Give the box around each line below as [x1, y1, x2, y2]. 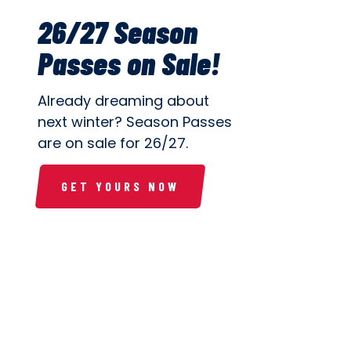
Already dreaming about [38, 91, 209, 110]
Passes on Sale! [38, 44, 220, 81]
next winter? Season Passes [38, 112, 232, 132]
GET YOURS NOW [61, 179, 179, 194]
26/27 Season [38, 13, 197, 50]
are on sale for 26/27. [38, 133, 192, 153]
